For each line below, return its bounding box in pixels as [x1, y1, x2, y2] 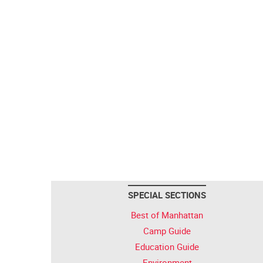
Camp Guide [143, 225, 191, 237]
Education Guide [135, 241, 199, 252]
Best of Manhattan [131, 209, 203, 221]
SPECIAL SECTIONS [128, 189, 206, 201]
